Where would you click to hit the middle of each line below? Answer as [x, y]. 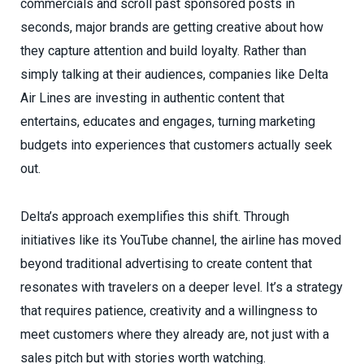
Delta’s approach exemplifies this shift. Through [155, 217]
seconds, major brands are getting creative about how [172, 28]
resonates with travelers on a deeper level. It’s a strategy [182, 288]
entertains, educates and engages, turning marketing [168, 122]
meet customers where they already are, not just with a [175, 335]
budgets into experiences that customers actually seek [176, 145]
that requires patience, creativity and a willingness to [169, 311]
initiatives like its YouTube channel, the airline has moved [181, 240]
